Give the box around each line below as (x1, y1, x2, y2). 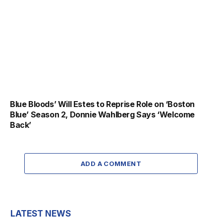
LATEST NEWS (10, 208, 71, 219)
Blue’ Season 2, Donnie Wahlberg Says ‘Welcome (10, 109, 195, 119)
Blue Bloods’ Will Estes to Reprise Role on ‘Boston (10, 99, 195, 109)
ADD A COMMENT (80, 159, 142, 167)
